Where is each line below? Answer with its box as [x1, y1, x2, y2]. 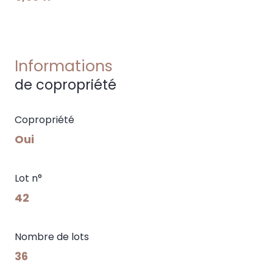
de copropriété [15, 74, 116, 94]
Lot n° [15, 171, 42, 185]
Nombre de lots [15, 229, 89, 244]
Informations [15, 55, 113, 77]
